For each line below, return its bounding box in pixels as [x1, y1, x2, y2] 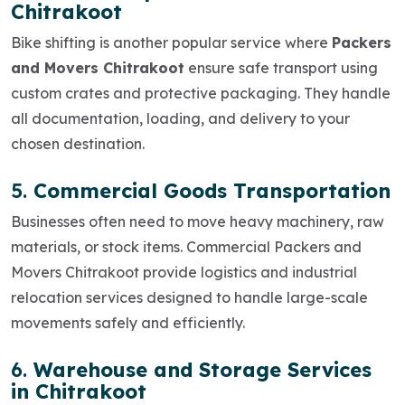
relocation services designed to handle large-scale [11, 287, 368, 306]
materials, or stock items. [11, 237, 186, 256]
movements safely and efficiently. [11, 313, 245, 332]
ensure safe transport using [184, 58, 378, 77]
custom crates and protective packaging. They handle [11, 83, 391, 102]
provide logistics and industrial [139, 262, 357, 281]
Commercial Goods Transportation [33, 177, 391, 203]
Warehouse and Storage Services [33, 356, 372, 382]
